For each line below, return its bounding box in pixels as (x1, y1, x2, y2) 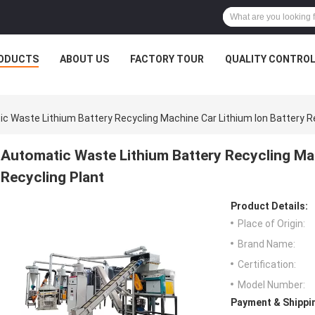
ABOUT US (59, 53, 109, 65)
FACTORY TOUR (129, 53, 204, 65)
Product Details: (231, 200, 308, 212)
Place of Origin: (238, 218, 305, 230)
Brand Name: (238, 238, 295, 250)
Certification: (238, 259, 296, 271)
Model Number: (238, 279, 305, 291)
